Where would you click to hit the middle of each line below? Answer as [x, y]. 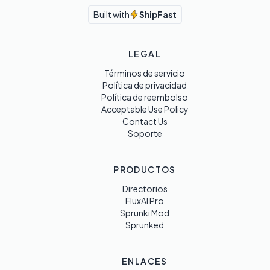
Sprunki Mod [145, 213]
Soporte [145, 133]
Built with [111, 14]
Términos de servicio [145, 73]
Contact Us [145, 121]
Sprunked [145, 225]
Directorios [145, 189]
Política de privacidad [145, 85]
